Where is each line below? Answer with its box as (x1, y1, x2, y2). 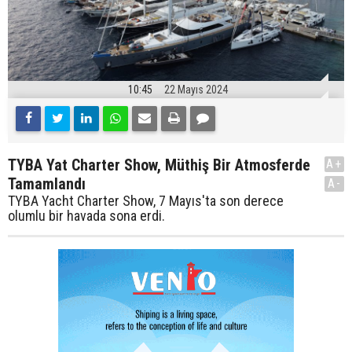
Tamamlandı (8, 174, 86, 194)
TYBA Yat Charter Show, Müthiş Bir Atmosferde (8, 156, 310, 175)
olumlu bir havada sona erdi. (8, 207, 165, 225)
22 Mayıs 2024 (164, 83, 228, 97)
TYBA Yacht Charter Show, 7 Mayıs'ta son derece (8, 192, 284, 210)
